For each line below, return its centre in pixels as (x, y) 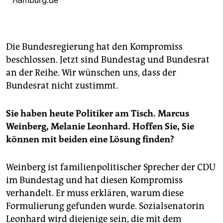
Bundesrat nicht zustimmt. (62, 85)
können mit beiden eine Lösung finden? (90, 139)
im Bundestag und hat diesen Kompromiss (94, 180)
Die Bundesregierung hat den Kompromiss (94, 47)
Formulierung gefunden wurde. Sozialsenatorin (105, 206)
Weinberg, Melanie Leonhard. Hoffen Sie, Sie (100, 126)
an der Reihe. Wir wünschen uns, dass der (91, 72)
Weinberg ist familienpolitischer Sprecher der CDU (111, 167)
